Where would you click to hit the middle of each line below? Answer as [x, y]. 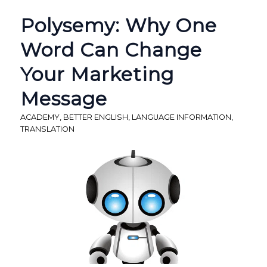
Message [63, 99]
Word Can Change [111, 50]
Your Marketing [97, 74]
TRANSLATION [47, 129]
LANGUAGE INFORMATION [181, 117]
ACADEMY [40, 117]
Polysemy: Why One [118, 26]
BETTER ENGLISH [95, 117]
